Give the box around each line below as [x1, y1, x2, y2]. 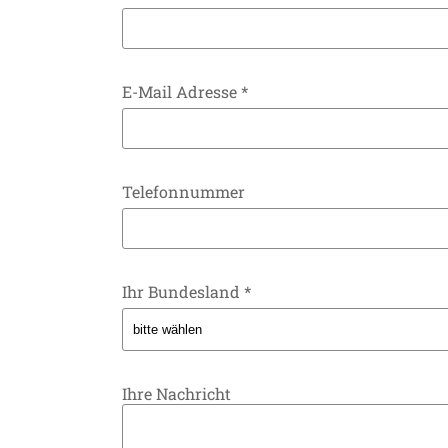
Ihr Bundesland [122, 280, 244, 302]
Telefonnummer [122, 180, 245, 202]
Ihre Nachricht [122, 382, 231, 404]
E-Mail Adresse [122, 80, 241, 102]
